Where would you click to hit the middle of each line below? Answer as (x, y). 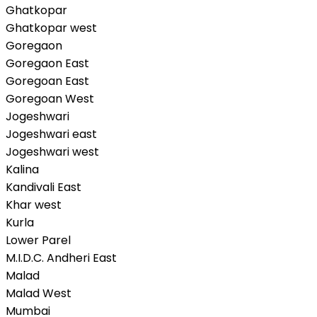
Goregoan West (50, 98)
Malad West (39, 293)
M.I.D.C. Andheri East (61, 258)
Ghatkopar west (51, 28)
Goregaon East (47, 63)
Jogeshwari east (51, 134)
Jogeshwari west (52, 151)
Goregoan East (47, 81)
